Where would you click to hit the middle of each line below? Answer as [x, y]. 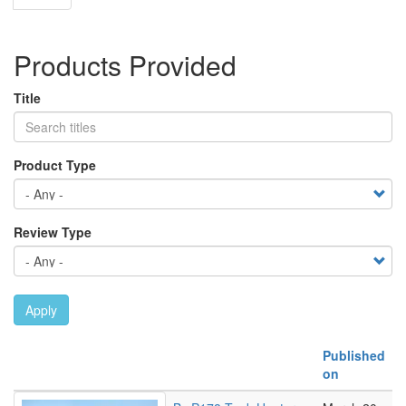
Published [354, 355]
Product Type [55, 165]
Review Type [53, 232]
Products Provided [125, 65]
